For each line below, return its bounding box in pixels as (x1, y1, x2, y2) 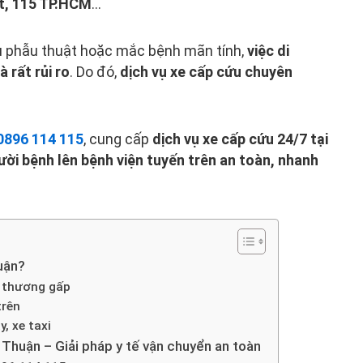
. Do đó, (70, 62, 120, 80)
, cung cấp (83, 130, 152, 147)
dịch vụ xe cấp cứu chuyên (120, 62, 293, 80)
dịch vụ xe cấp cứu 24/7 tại (152, 130, 328, 147)
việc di (247, 41, 289, 59)
